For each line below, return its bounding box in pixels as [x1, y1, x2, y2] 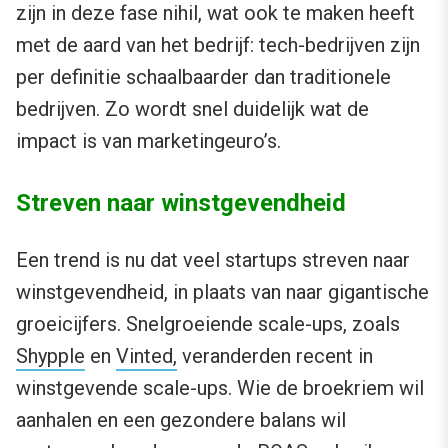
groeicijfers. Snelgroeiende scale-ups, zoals [16, 312, 400, 337]
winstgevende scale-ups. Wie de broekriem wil [16, 376, 424, 401]
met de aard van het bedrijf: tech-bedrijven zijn [16, 33, 420, 58]
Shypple [16, 344, 85, 369]
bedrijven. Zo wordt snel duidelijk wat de [16, 97, 369, 122]
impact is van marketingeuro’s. [16, 129, 281, 154]
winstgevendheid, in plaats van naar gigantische [16, 280, 429, 305]
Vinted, [116, 344, 177, 369]
